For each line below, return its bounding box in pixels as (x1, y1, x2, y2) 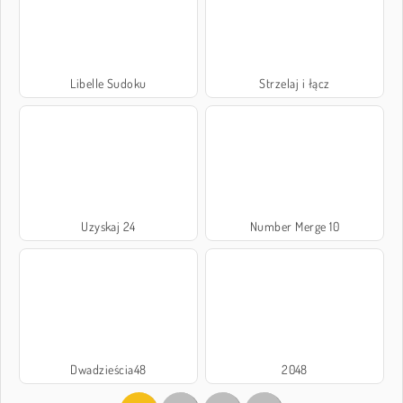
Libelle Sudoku (70, 75, 147, 91)
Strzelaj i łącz (259, 75, 330, 91)
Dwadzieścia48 (70, 362, 147, 378)
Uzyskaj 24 (81, 219, 136, 235)
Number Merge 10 (249, 219, 340, 235)
